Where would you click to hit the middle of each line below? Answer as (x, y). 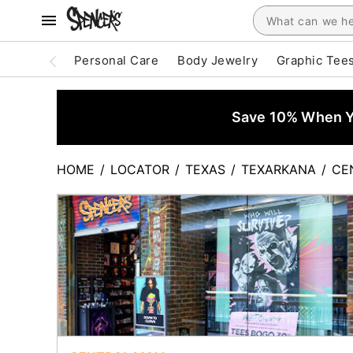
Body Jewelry (217, 60)
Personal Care (117, 60)
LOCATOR (140, 169)
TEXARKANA (279, 169)
